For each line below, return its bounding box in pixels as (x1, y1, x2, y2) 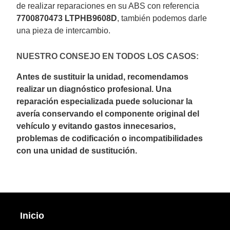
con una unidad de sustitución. (16, 146, 138, 155)
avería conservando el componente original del (16, 109, 200, 118)
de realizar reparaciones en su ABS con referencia (16, 2, 200, 11)
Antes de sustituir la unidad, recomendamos (16, 72, 189, 81)
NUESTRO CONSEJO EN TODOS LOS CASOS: (16, 51, 199, 61)
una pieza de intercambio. (16, 26, 111, 35)
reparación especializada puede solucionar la (16, 97, 193, 106)
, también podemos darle (117, 14, 207, 23)
